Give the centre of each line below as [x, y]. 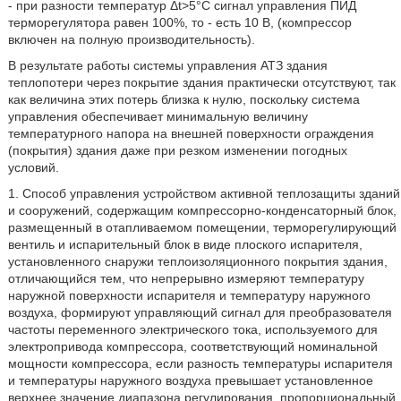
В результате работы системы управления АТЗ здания [167, 65]
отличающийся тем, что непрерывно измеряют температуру [186, 278]
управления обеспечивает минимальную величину [158, 116]
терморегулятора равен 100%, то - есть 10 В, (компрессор [179, 22]
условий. [33, 167]
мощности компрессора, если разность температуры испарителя [200, 363]
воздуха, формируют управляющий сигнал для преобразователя [200, 312]
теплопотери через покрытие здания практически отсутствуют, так [201, 82]
